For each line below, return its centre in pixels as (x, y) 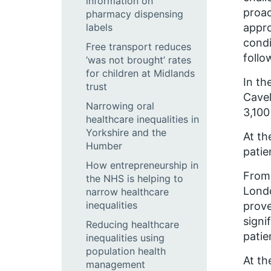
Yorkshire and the (126, 132)
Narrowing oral (120, 106)
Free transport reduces (139, 47)
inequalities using (125, 238)
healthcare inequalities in (142, 119)
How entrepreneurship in (142, 165)
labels (99, 27)
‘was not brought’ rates (139, 60)
